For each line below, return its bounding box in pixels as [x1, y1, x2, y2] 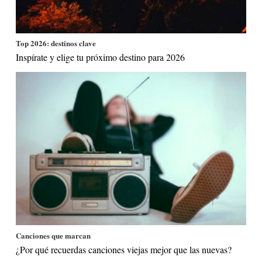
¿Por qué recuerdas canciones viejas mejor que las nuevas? [16, 243, 232, 256]
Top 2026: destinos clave [16, 37, 96, 49]
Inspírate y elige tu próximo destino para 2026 [16, 51, 185, 64]
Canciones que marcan [16, 229, 91, 241]
